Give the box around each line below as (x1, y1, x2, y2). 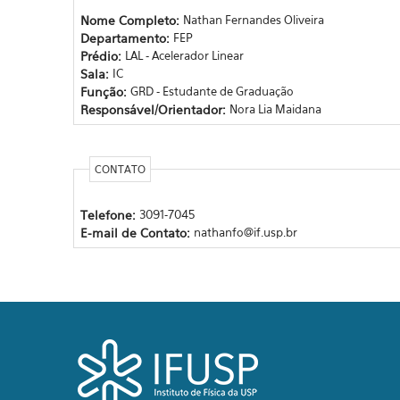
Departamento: (79, 29, 173, 46)
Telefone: (79, 206, 139, 222)
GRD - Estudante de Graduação (129, 83, 294, 98)
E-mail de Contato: (79, 224, 194, 240)
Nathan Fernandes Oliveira (182, 12, 324, 27)
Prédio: (79, 47, 125, 63)
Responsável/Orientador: (79, 101, 229, 117)
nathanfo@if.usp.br (193, 224, 297, 239)
